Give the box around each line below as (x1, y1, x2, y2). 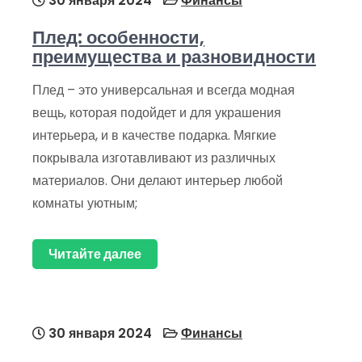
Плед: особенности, (32, 25, 204, 51)
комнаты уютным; (32, 194, 137, 213)
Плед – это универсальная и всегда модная (32, 81, 295, 100)
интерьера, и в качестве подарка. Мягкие (32, 126, 276, 145)
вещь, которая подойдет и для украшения (32, 103, 281, 123)
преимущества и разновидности (32, 44, 316, 70)
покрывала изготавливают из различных (32, 149, 276, 168)
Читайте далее (48, 245, 141, 264)
